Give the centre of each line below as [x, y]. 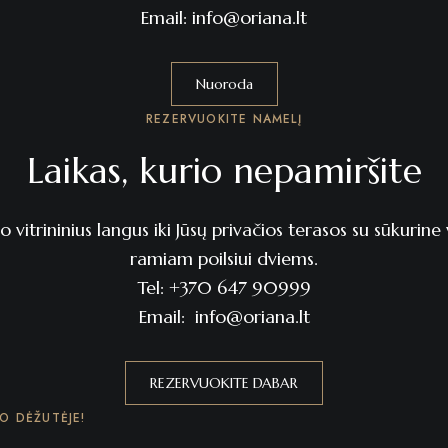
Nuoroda [224, 84]
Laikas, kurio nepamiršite [224, 170]
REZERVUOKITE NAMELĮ [224, 119]
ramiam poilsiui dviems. [224, 258]
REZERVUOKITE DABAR [224, 383]
